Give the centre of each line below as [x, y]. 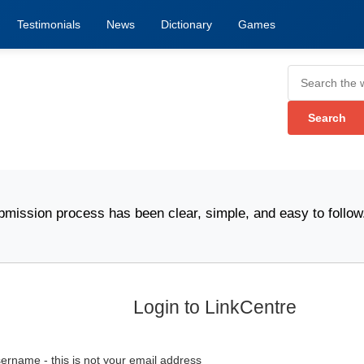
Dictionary [186, 24]
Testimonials [49, 24]
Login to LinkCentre [214, 307]
